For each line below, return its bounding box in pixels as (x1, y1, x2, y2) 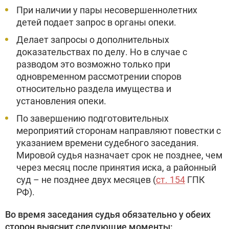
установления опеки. (16, 96, 106, 106)
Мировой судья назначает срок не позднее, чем (16, 150, 222, 161)
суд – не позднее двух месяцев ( (16, 174, 156, 185)
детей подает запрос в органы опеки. (16, 17, 176, 28)
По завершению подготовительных (16, 113, 169, 124)
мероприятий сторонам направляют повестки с (16, 125, 221, 136)
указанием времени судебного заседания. (16, 138, 199, 148)
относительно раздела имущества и (16, 83, 171, 94)
